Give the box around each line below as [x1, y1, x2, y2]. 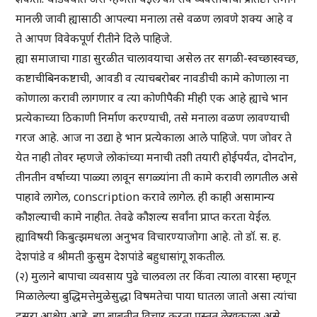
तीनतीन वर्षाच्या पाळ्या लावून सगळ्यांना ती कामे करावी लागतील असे [16, 169, 299, 185]
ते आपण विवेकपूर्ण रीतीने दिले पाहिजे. [16, 30, 173, 47]
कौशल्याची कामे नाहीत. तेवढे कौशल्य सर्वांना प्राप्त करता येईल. [16, 209, 272, 225]
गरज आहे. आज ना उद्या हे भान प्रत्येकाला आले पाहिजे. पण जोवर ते [16, 129, 292, 146]
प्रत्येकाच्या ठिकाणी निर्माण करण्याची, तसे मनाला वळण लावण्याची [16, 110, 290, 126]
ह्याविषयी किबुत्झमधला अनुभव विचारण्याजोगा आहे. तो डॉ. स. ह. [16, 229, 282, 245]
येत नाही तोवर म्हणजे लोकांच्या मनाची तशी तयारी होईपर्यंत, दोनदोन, [16, 149, 297, 166]
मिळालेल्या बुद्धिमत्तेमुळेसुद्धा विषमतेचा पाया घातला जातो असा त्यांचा [16, 288, 297, 304]
